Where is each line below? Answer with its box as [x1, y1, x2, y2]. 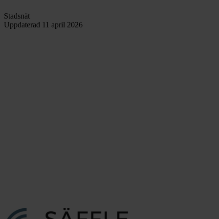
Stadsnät [4, 11, 30, 20]
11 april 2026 [42, 20, 83, 29]
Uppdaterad [4, 20, 42, 29]
